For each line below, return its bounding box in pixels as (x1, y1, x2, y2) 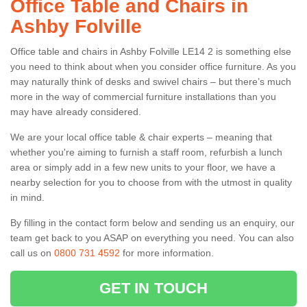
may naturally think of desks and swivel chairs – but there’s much (10, 75, 291, 87)
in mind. (10, 191, 45, 203)
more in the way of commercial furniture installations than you (10, 90, 276, 102)
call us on (10, 247, 54, 258)
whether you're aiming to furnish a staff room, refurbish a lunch (10, 146, 282, 158)
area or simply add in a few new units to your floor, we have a (10, 161, 275, 173)
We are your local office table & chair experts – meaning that (10, 131, 272, 143)
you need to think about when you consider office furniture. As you (10, 60, 296, 72)
